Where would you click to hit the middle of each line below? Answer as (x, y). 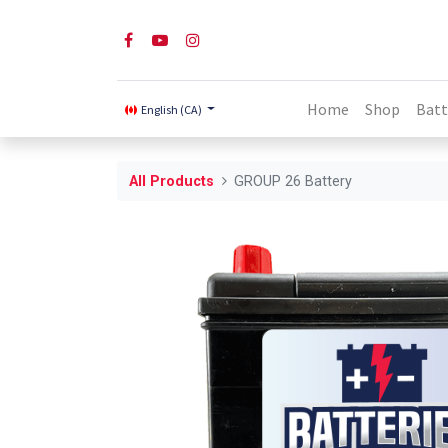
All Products (171, 181)
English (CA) (172, 110)
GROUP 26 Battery (293, 181)
